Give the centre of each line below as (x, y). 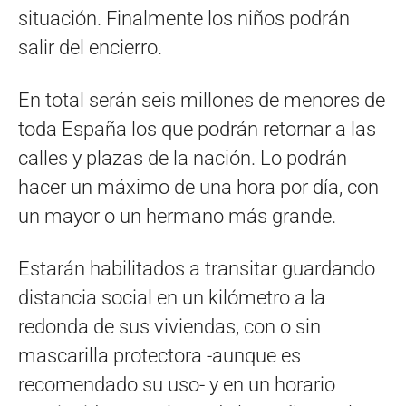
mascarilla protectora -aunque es (159, 355)
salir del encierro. (90, 47)
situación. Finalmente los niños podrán (184, 18)
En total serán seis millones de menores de (202, 100)
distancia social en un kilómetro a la (172, 297)
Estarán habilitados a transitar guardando (197, 268)
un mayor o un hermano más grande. (177, 216)
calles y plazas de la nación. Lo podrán (183, 158)
